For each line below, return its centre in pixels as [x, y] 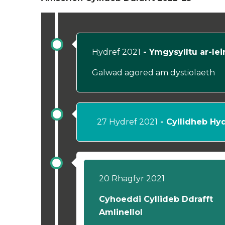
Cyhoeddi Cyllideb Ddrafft [156, 199]
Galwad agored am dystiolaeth [153, 73]
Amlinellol [121, 212]
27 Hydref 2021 [127, 122]
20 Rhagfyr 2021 [132, 179]
